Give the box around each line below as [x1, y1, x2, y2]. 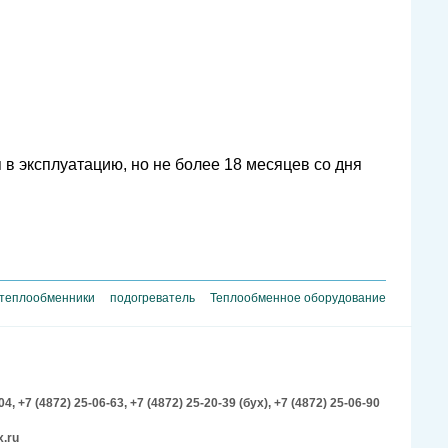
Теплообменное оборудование [210, 291, 386, 306]
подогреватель [110, 291, 195, 306]
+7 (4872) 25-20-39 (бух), [130, 396, 274, 411]
